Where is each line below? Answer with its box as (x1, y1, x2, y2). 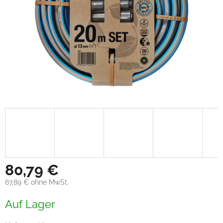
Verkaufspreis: (4, 192, 50, 200)
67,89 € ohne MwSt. (5, 178, 69, 186)
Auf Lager (5, 197, 55, 211)
